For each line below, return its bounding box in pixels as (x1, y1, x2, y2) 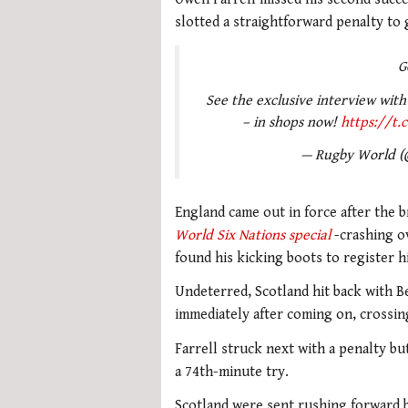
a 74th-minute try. (175, 362, 289, 381)
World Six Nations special (175, 226, 331, 244)
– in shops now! (241, 113, 341, 131)
